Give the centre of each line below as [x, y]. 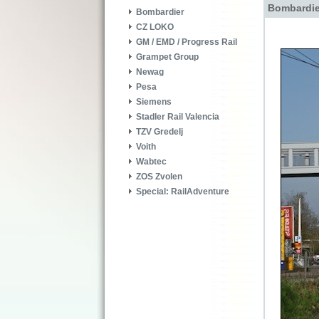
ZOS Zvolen [159, 177]
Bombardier [160, 12]
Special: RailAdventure [183, 192]
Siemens [154, 102]
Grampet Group [167, 57]
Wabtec [151, 162]
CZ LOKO [155, 27]
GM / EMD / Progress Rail [187, 42]
